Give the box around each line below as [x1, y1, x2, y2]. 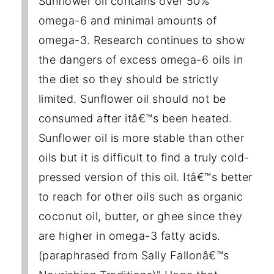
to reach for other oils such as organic [38, 190, 243, 203]
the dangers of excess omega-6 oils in [38, 53, 243, 66]
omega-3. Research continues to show [38, 33, 245, 46]
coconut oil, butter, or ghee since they [38, 209, 243, 223]
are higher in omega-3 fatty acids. [38, 229, 221, 242]
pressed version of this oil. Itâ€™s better [38, 170, 253, 183]
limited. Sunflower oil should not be [38, 92, 226, 105]
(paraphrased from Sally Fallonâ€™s [38, 248, 229, 262]
